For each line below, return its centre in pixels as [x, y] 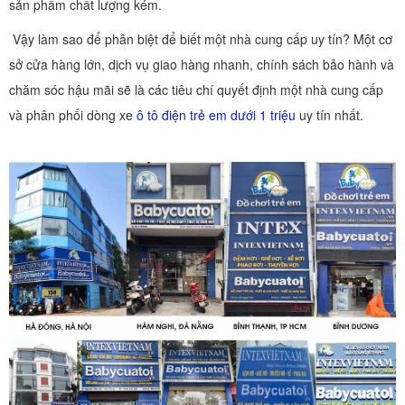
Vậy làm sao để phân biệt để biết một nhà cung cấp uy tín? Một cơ [201, 38]
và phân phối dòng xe [73, 114]
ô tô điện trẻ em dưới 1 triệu [216, 114]
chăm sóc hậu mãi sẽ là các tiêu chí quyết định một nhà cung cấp [196, 89]
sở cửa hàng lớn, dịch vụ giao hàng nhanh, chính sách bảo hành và [202, 64]
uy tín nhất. [330, 114]
